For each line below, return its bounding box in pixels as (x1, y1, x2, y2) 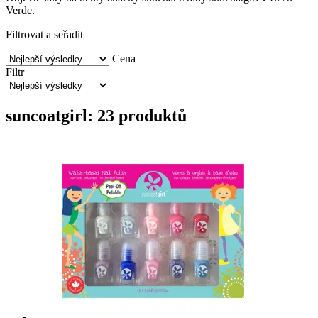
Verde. (6, 4, 35, 16)
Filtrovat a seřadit (6, 28, 83, 40)
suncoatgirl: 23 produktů (6, 106, 187, 125)
